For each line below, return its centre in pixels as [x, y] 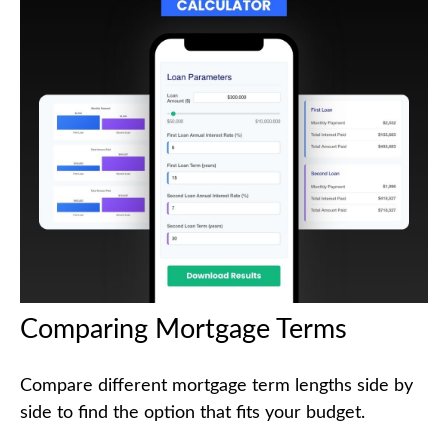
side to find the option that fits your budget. [192, 412]
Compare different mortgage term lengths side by [216, 385]
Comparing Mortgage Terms [183, 329]
